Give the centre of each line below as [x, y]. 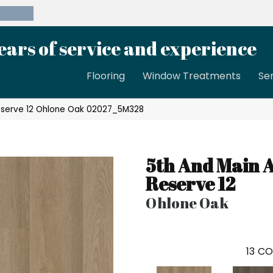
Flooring [106, 76]
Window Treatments [192, 76]
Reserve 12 [190, 184]
